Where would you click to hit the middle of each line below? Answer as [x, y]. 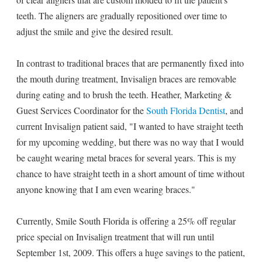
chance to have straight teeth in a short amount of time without [130, 173]
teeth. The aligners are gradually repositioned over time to [122, 15]
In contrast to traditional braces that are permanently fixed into [130, 63]
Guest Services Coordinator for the [81, 110]
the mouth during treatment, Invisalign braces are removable [126, 79]
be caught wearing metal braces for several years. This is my [126, 158]
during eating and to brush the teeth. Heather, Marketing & [124, 94]
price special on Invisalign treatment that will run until [115, 237]
